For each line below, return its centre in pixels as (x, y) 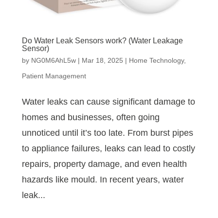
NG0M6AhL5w (53, 61)
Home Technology (156, 61)
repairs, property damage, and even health (104, 164)
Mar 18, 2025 (102, 61)
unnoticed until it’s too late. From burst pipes (107, 133)
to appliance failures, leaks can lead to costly (108, 149)
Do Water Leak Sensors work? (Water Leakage (102, 41)
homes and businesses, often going (91, 118)
